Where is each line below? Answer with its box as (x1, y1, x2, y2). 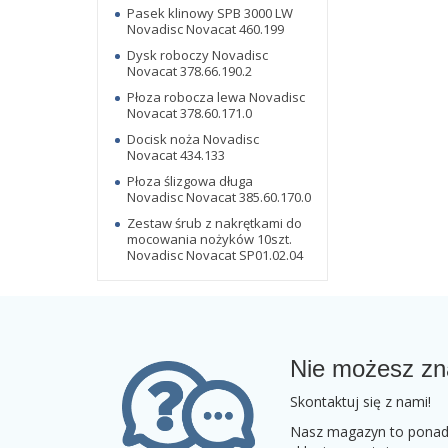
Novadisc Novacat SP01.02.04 (127, 245, 303, 264)
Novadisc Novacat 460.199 (127, 19, 284, 38)
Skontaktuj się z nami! (290, 391, 432, 411)
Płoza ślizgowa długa (127, 171, 253, 190)
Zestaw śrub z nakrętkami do (127, 213, 302, 232)
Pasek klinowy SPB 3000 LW (127, 3, 293, 22)
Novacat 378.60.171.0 (127, 103, 252, 122)
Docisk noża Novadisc (127, 129, 259, 148)
